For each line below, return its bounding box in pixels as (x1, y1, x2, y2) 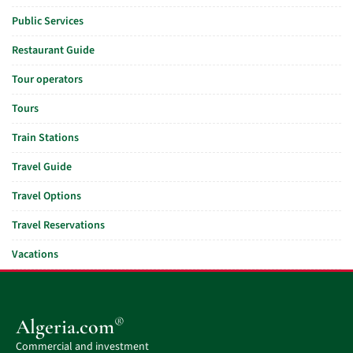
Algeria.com (16, 314, 114, 339)
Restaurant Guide (12, 43, 95, 58)
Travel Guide (12, 159, 72, 175)
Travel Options (12, 188, 81, 204)
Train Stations (12, 130, 79, 146)
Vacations (12, 247, 58, 262)
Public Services (12, 13, 84, 29)
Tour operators (12, 72, 83, 87)
